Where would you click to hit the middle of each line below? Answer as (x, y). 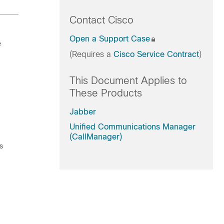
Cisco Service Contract (156, 54)
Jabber (82, 112)
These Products (105, 93)
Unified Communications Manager (132, 127)
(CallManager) (95, 137)
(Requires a (91, 54)
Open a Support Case (109, 39)
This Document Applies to (128, 80)
